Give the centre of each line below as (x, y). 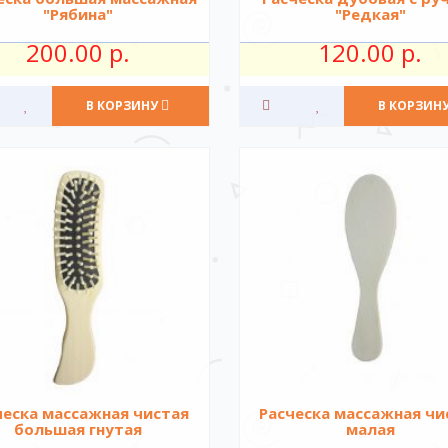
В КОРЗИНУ (121, 106)
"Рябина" (77, 14)
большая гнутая (77, 429)
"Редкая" (370, 14)
